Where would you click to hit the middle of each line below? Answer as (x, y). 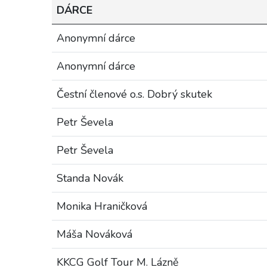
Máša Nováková (94, 234)
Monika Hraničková (102, 206)
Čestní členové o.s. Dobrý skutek (134, 94)
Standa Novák (90, 178)
